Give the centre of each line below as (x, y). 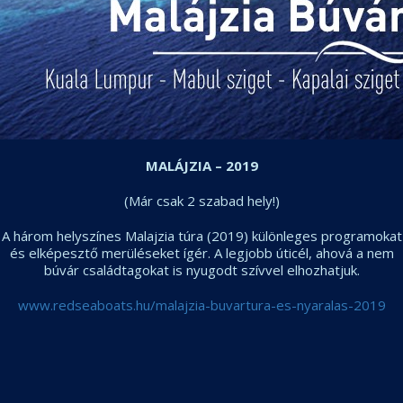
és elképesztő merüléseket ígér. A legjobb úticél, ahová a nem (201, 253)
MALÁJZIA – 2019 (201, 166)
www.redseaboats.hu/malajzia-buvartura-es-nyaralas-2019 (201, 305)
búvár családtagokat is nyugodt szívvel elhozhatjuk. (201, 270)
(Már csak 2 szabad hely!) (201, 201)
